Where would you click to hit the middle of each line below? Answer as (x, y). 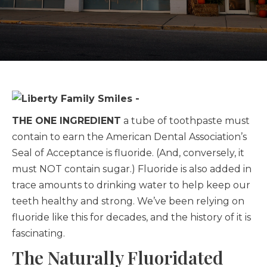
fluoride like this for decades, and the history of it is (131, 217)
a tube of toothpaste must (185, 121)
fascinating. (38, 233)
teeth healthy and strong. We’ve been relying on (128, 201)
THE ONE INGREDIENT (66, 121)
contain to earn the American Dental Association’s (129, 137)
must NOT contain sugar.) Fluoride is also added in (132, 169)
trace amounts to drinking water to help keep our (131, 185)
